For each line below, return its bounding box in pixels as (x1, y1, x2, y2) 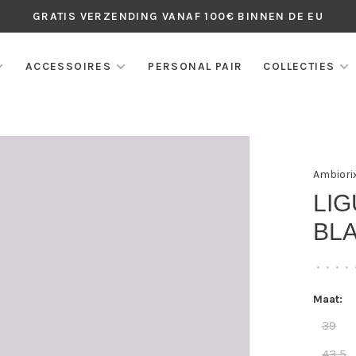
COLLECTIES (263, 60, 335, 73)
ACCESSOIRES (25, 60, 112, 73)
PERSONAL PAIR (148, 60, 243, 73)
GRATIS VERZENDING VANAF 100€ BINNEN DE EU (32, 10, 324, 23)
